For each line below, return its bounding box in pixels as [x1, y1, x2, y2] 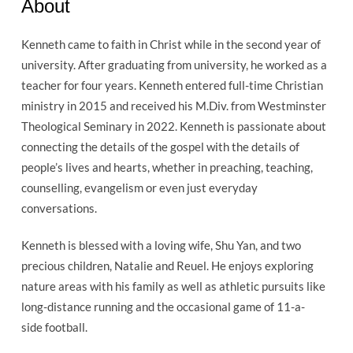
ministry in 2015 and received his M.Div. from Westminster [20, 98, 326, 113]
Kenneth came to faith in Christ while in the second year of [20, 36, 321, 51]
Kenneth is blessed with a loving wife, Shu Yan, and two [20, 237, 301, 252]
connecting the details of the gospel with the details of [20, 139, 299, 154]
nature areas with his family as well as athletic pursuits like [20, 278, 325, 293]
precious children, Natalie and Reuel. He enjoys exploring [20, 258, 314, 273]
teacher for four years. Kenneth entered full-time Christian [20, 77, 323, 92]
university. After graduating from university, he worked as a [20, 57, 327, 72]
